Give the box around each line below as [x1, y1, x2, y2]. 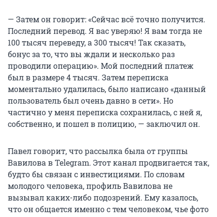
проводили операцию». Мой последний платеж [8, 60, 194, 71]
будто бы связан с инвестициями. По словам [8, 169, 185, 179]
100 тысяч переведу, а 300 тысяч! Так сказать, [8, 37, 186, 47]
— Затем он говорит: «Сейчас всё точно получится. [8, 14, 205, 24]
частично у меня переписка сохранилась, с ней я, [8, 107, 202, 117]
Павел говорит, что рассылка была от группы [8, 145, 188, 156]
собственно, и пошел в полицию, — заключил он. [8, 118, 200, 129]
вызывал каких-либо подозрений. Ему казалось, [8, 192, 198, 202]
